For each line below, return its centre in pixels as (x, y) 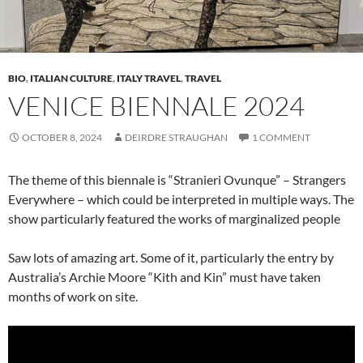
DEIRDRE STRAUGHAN (176, 137)
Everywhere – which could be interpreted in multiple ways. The (181, 199)
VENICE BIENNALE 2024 (156, 105)
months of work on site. (73, 296)
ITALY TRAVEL (149, 78)
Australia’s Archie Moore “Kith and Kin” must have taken (164, 276)
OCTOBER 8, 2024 (62, 137)
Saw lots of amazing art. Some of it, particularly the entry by (171, 257)
